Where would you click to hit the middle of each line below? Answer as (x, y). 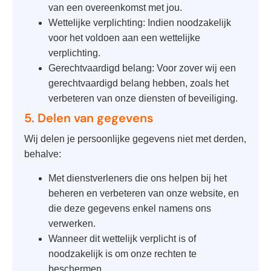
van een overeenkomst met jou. (115, 8)
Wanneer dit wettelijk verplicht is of (122, 238)
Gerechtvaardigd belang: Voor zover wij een (142, 68)
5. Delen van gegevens (89, 118)
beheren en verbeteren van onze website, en (144, 193)
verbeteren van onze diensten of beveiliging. (143, 99)
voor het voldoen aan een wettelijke (124, 38)
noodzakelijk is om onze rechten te (122, 253)
